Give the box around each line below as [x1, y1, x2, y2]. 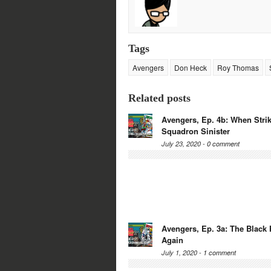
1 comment [203, 248, 236, 258]
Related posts [128, 92, 191, 105]
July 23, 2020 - [162, 139, 207, 149]
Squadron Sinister [162, 125, 230, 137]
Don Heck [174, 62, 207, 73]
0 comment [207, 139, 240, 149]
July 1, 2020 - [162, 248, 203, 258]
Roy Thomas [217, 62, 259, 73]
